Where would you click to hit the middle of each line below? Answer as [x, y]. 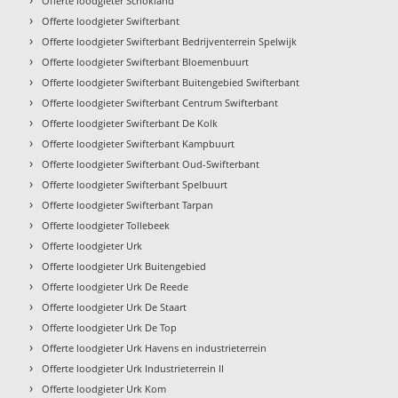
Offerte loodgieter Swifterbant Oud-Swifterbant [151, 164]
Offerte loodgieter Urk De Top [110, 328]
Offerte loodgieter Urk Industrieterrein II [133, 369]
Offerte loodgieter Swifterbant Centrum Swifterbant [160, 103]
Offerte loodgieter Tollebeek [106, 226]
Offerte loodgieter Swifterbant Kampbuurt [139, 144]
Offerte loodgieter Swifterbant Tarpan [128, 205]
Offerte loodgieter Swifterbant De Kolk [130, 123]
